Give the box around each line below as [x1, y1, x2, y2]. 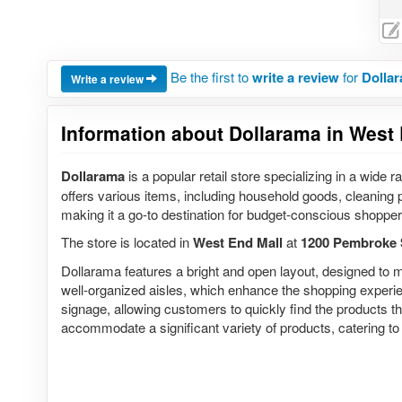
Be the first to [170, 66, 252, 86]
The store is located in [61, 232, 193, 252]
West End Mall [193, 232, 283, 253]
